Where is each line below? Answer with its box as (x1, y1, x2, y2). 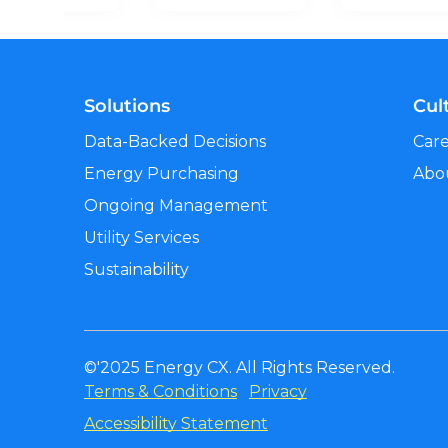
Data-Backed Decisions (83, 131, 266, 151)
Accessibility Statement (83, 414, 268, 434)
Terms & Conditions (83, 382, 237, 402)
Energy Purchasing (83, 163, 239, 183)
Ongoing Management (83, 195, 268, 215)
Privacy (248, 382, 307, 402)
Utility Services (83, 227, 199, 247)
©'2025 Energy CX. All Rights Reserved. (83, 358, 395, 378)
